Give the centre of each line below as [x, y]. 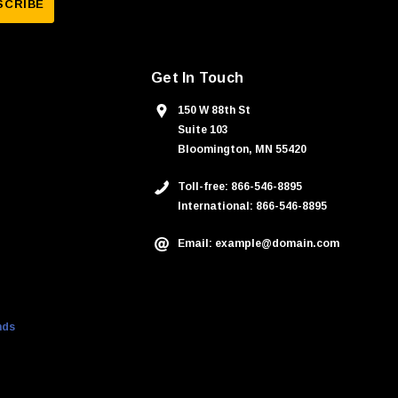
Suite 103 [203, 129]
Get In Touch [198, 77]
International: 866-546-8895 [253, 206]
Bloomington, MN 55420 [243, 149]
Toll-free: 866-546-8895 [240, 186]
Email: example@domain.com [259, 243]
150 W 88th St [215, 110]
